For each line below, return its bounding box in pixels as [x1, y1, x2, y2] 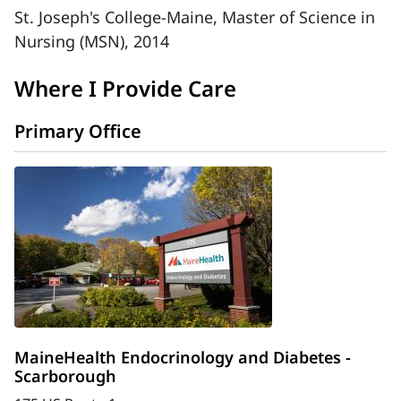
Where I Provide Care [14, 73, 236, 103]
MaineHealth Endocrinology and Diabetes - [14, 346, 351, 368]
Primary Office [14, 119, 141, 143]
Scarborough [14, 365, 116, 387]
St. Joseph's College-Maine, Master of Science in [14, 6, 375, 28]
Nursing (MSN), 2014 [14, 30, 169, 52]
